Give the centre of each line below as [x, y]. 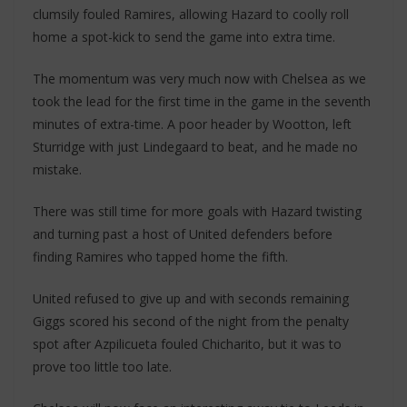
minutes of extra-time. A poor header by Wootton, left [192, 124]
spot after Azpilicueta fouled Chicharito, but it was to [187, 344]
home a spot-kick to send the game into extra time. [184, 37]
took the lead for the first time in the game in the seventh [202, 101]
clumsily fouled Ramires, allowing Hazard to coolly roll [191, 14]
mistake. [57, 169]
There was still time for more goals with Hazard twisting [197, 211]
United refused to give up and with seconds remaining [191, 298]
